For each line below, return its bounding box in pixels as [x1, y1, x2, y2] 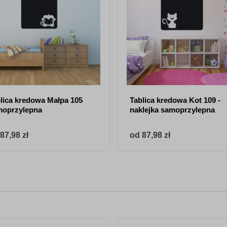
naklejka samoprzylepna [130, 105, 215, 114]
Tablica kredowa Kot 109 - [130, 96, 220, 104]
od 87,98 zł [130, 131, 170, 139]
